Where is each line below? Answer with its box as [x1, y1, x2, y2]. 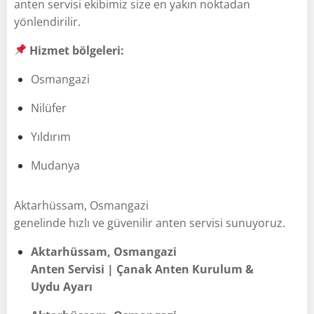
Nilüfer [31, 100, 67, 116]
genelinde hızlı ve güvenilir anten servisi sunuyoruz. [14, 214, 285, 231]
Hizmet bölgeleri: [29, 42, 125, 58]
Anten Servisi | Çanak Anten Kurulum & [31, 261, 254, 277]
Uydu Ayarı [31, 278, 93, 294]
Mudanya [31, 157, 80, 173]
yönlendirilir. [14, 13, 81, 29]
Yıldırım [31, 128, 71, 144]
